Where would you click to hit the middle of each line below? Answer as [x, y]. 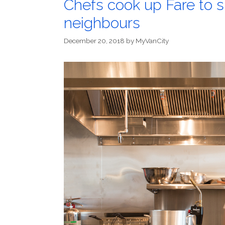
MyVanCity [152, 40]
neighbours [102, 23]
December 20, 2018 [94, 40]
